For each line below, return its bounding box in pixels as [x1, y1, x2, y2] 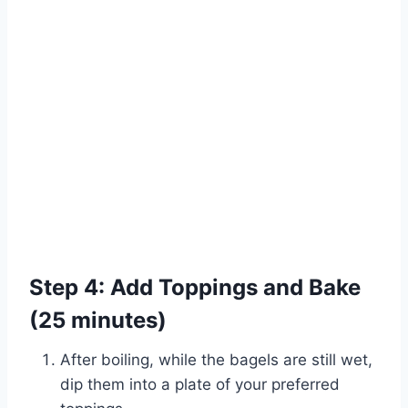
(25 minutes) [29, 307, 167, 334]
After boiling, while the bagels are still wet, [60, 351, 372, 370]
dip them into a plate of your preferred [60, 375, 340, 394]
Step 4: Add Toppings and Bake [29, 274, 361, 301]
